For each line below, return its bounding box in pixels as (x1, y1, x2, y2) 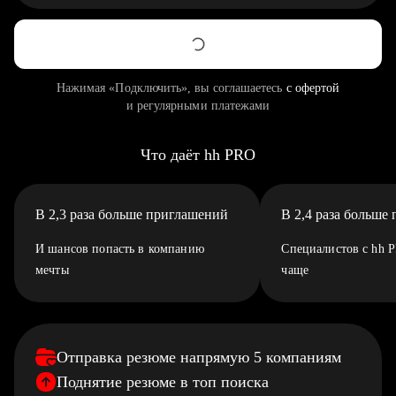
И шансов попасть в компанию (35, 242, 204, 255)
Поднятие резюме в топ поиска (57, 373, 269, 391)
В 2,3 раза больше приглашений (35, 207, 228, 222)
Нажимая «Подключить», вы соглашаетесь (56, 81, 286, 95)
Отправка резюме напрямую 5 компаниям (57, 348, 341, 366)
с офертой (286, 81, 340, 95)
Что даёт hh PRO (141, 146, 255, 164)
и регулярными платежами (126, 99, 270, 112)
